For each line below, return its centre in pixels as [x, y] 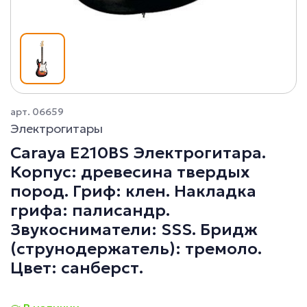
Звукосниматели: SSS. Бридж [134, 229]
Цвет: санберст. [77, 268]
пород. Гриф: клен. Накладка [133, 191]
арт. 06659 [37, 111]
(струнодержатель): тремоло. [136, 248]
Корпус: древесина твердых [130, 172]
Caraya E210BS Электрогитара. [138, 152]
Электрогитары [57, 128]
